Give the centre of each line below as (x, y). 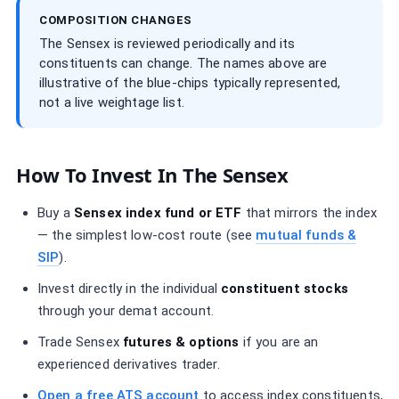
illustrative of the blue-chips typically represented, (190, 83)
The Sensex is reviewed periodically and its (167, 44)
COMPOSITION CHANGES (116, 20)
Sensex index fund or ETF (158, 213)
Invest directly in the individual (130, 289)
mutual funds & (306, 235)
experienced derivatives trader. (129, 364)
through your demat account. (126, 311)
